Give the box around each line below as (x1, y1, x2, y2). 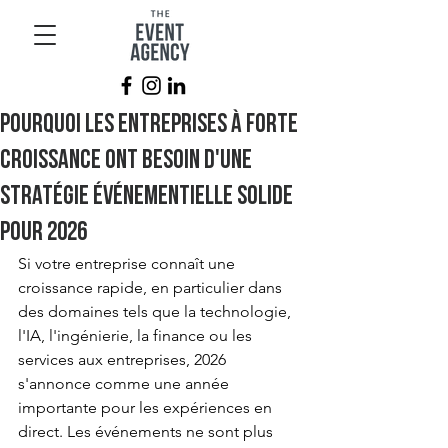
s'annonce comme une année (18, 374, 233, 393)
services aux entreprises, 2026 (18, 350, 230, 369)
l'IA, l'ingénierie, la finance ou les (18, 326, 256, 345)
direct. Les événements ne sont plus (18, 422, 277, 441)
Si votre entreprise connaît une (18, 254, 239, 273)
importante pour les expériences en (18, 398, 276, 417)
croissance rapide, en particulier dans (18, 278, 286, 297)
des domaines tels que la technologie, (18, 302, 295, 321)
